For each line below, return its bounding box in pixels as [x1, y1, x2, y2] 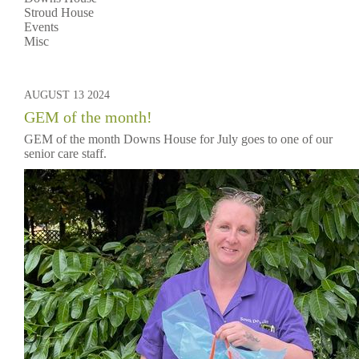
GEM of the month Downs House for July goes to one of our [24, 132, 333, 146]
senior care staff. [24, 147, 107, 160]
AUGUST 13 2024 [24, 89, 110, 101]
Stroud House [24, 6, 94, 19]
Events [24, 20, 58, 34]
